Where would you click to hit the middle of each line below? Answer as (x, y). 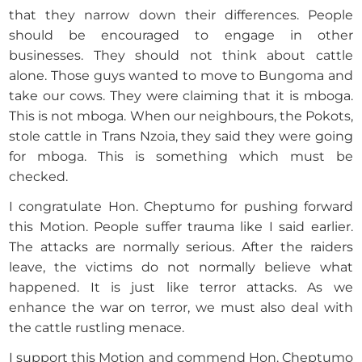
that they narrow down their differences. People (181, 15)
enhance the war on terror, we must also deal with (181, 308)
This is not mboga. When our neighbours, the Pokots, (181, 116)
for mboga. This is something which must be (181, 157)
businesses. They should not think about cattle (181, 56)
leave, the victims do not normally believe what (181, 267)
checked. (39, 177)
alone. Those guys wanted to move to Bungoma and (181, 76)
